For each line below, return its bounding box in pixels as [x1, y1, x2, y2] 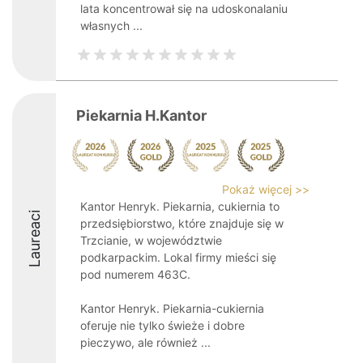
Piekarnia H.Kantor [76, 107, 207, 124]
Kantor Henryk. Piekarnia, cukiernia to [80, 199, 280, 213]
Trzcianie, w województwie [80, 233, 222, 247]
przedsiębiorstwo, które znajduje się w [80, 216, 284, 230]
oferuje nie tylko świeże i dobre [80, 318, 245, 332]
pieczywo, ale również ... [80, 335, 211, 349]
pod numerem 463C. [80, 267, 190, 281]
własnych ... [80, 19, 143, 32]
